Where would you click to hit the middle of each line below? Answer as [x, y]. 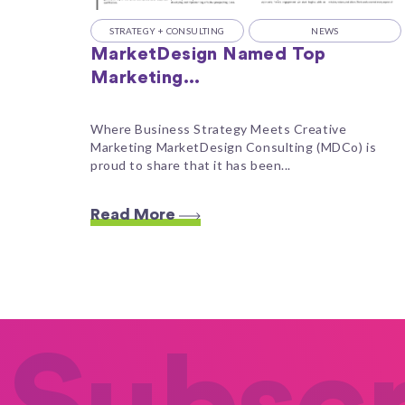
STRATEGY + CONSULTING [167, 31]
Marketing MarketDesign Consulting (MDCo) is [234, 146]
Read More [135, 215]
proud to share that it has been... [191, 165]
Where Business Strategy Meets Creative [219, 128]
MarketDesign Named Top [208, 54]
